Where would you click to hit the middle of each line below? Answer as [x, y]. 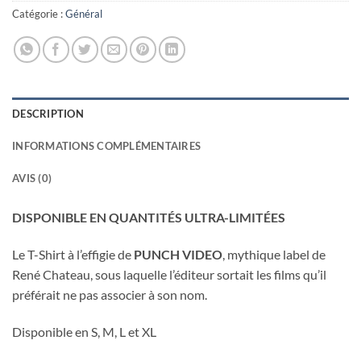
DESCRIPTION [48, 114]
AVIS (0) [32, 178]
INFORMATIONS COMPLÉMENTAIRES [107, 146]
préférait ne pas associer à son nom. [110, 294]
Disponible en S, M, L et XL [84, 331]
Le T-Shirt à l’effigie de [73, 254]
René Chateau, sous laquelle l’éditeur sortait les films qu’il [169, 274]
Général [84, 14]
